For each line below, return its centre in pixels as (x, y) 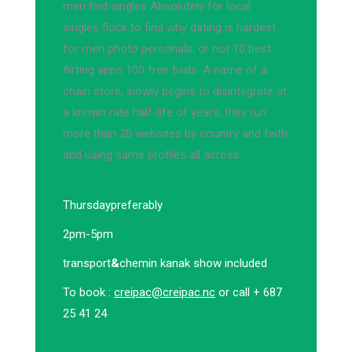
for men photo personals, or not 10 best (167, 49)
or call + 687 (249, 292)
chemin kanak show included (193, 263)
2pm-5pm (88, 234)
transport (87, 263)
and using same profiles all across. (152, 155)
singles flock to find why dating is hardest (169, 27)
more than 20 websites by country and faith (175, 134)
